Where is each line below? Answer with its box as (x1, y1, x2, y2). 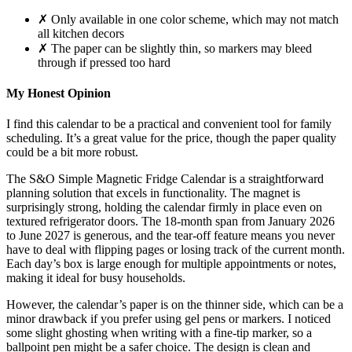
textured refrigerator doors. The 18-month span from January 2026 (6, 214, 335, 229)
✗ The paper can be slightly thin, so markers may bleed (38, 41, 312, 55)
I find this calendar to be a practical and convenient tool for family (6, 117, 332, 131)
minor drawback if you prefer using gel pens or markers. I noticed (6, 312, 331, 326)
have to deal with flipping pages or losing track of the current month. (6, 243, 345, 257)
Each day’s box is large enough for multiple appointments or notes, (6, 257, 336, 271)
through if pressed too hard (38, 55, 170, 69)
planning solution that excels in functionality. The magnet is (6, 186, 300, 200)
